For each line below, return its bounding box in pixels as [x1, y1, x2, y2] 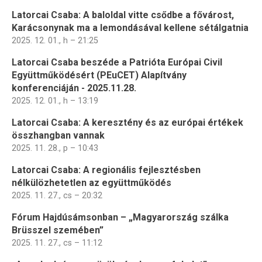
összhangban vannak [12, 129, 105, 141]
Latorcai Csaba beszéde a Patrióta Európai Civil [12, 56, 222, 68]
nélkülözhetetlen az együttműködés [12, 177, 171, 188]
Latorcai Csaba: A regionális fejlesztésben [12, 164, 201, 175]
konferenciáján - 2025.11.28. [12, 82, 136, 94]
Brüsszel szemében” [12, 224, 104, 236]
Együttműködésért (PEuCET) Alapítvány [12, 69, 187, 81]
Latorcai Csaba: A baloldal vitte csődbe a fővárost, [12, 9, 234, 20]
